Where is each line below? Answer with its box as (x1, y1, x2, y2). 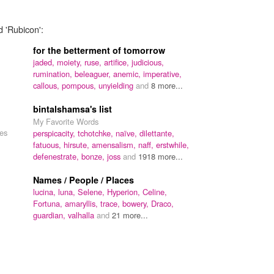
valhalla (68, 209, 97, 221)
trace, (100, 197, 122, 209)
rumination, (33, 67, 75, 80)
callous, (33, 79, 62, 91)
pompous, (62, 79, 98, 91)
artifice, (104, 56, 131, 68)
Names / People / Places (33, 173, 134, 186)
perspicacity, (33, 127, 78, 139)
